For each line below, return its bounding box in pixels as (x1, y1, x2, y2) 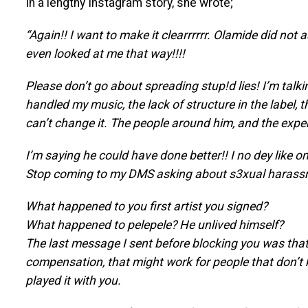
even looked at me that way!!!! (25, 46, 185, 60)
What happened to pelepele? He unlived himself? (25, 217, 283, 232)
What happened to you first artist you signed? (25, 199, 267, 213)
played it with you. (25, 273, 121, 287)
